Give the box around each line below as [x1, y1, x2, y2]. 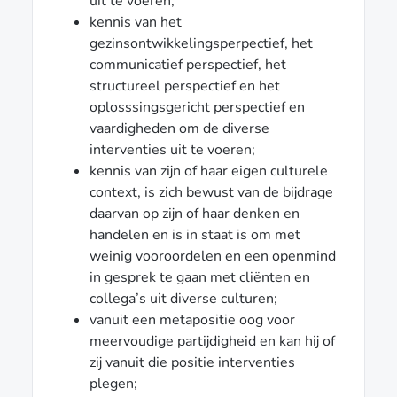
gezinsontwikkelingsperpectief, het [90, 33, 313, 53]
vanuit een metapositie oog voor [90, 309, 295, 330]
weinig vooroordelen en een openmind [90, 245, 336, 266]
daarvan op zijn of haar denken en [90, 203, 300, 223]
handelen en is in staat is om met [90, 224, 300, 245]
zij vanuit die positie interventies [90, 352, 295, 372]
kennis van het [90, 12, 182, 32]
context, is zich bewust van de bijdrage [90, 182, 333, 202]
